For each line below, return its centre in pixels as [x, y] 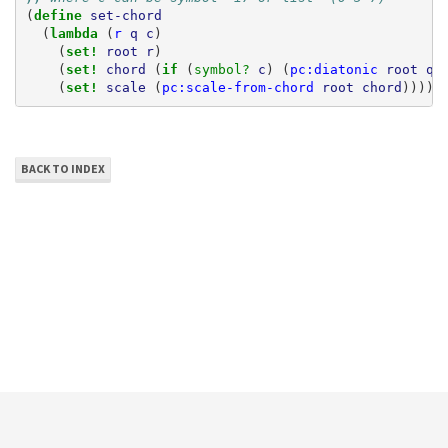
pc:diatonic [333, 69]
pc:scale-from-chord [237, 87]
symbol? [225, 69]
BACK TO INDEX [63, 168]
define [61, 15]
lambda [77, 33]
